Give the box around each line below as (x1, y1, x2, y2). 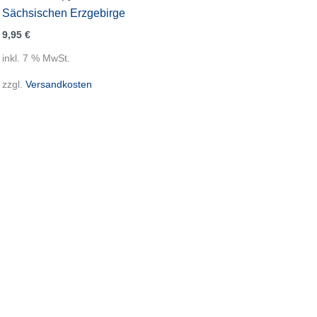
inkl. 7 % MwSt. (2, 52, 71, 64)
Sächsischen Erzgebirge (2, 6, 126, 19)
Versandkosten (25, 79, 93, 91)
